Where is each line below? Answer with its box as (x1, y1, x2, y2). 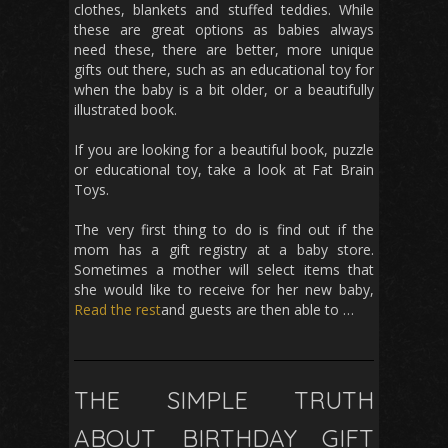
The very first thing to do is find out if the (74, 220, 374, 240)
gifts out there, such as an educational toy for (74, 60, 374, 80)
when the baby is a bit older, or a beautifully (74, 80, 374, 100)
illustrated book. (74, 100, 177, 120)
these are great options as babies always (74, 20, 374, 40)
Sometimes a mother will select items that (74, 260, 374, 280)
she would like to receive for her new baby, (74, 280, 374, 300)
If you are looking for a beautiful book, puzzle (74, 140, 374, 160)
